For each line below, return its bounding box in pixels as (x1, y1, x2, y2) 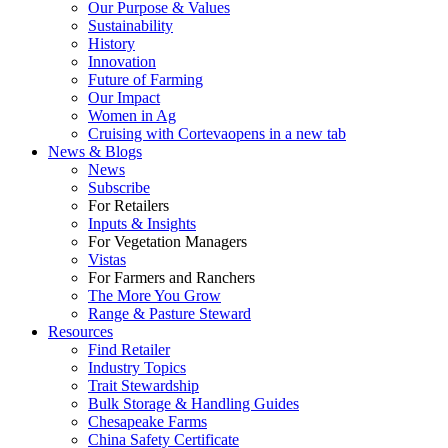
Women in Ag (88, 106, 176, 124)
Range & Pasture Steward (88, 304, 251, 322)
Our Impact (88, 88, 160, 106)
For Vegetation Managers (88, 232, 247, 250)
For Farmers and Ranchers (88, 268, 255, 286)
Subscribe (88, 178, 150, 196)
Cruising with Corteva (88, 124, 228, 142)
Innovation (88, 52, 156, 70)
